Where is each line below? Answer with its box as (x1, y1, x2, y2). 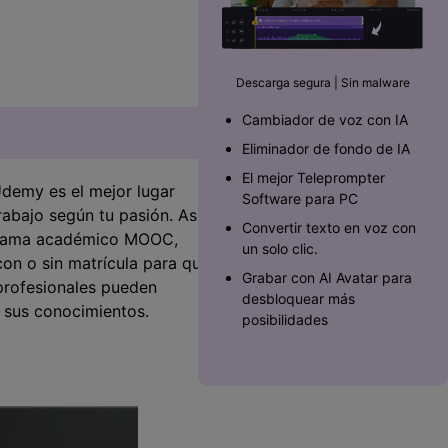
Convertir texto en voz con (242, 219, 416, 237)
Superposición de (41, 13, 155, 30)
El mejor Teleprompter (242, 169, 385, 187)
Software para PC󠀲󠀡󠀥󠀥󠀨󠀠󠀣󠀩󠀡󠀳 (242, 190, 358, 208)
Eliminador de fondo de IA (242, 140, 410, 158)
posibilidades (242, 311, 328, 329)
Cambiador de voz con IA (242, 111, 408, 129)
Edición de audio (41, 92, 149, 109)
